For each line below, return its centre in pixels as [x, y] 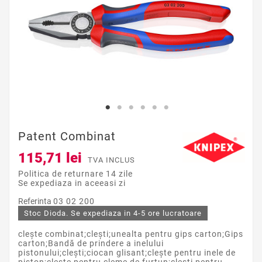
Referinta [36, 201]
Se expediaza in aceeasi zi [72, 183]
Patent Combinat [67, 137]
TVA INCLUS [111, 160]
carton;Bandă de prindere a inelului [91, 244]
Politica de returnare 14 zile [75, 174]
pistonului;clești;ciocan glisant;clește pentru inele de [127, 253]
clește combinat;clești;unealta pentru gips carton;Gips [131, 234]
